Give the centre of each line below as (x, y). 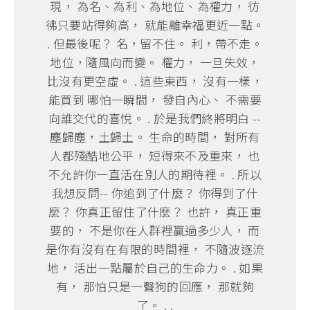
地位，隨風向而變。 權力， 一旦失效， (155, 62)
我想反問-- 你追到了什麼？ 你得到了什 (155, 193)
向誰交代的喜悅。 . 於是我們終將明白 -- (155, 118)
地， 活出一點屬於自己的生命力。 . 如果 (155, 268)
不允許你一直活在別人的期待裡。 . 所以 (155, 174)
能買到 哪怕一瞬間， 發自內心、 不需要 (155, 100)
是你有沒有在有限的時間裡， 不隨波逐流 (155, 249)
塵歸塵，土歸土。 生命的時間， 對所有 (155, 137)
